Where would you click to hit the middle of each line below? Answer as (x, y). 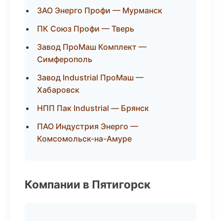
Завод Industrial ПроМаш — (90, 77)
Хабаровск (58, 90)
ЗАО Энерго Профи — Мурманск (100, 10)
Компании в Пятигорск (88, 184)
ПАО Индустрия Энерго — (88, 126)
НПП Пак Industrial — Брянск (93, 108)
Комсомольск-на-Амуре (84, 139)
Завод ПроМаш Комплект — (92, 47)
